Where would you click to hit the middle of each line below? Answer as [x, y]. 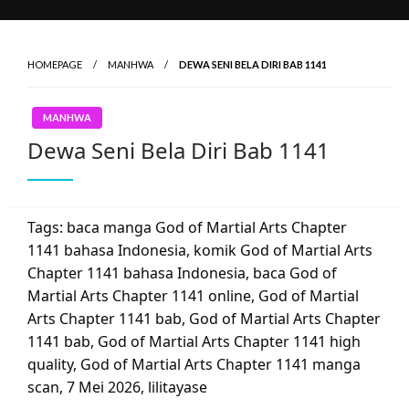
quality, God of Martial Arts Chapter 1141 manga [194, 365]
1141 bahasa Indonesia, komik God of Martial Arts [200, 251]
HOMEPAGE [55, 65]
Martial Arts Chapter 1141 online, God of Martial [193, 296]
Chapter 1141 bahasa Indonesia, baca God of [182, 273]
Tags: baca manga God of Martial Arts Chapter [187, 228]
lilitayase [178, 388]
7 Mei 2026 [104, 388]
